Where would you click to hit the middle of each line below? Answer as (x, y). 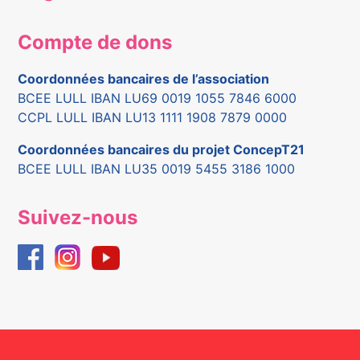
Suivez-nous (78, 217)
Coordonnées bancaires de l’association (144, 78)
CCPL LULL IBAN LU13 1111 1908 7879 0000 (153, 117)
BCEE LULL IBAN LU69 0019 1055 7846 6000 (157, 98)
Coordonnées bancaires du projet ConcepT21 (162, 149)
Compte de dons (95, 42)
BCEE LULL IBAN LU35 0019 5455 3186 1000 (157, 168)
